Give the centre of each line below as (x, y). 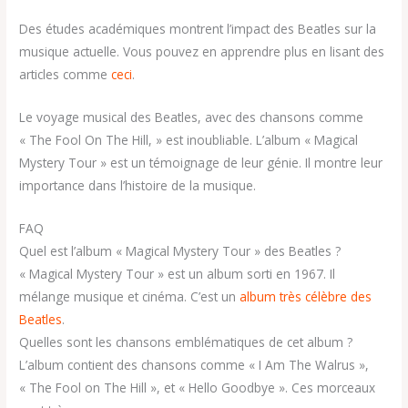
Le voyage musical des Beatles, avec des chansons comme (192, 117)
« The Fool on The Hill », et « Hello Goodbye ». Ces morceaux (198, 388)
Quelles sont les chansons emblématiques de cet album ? (186, 342)
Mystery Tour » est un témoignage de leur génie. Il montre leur (201, 163)
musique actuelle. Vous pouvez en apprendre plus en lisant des (202, 52)
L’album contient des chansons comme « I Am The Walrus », (194, 365)
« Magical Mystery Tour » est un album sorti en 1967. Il (178, 274)
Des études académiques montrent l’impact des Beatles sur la (198, 29)
